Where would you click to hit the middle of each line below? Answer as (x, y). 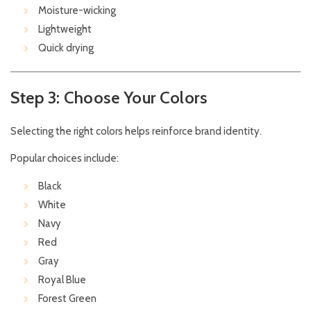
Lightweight (65, 30)
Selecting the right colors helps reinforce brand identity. (136, 132)
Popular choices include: (65, 159)
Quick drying (66, 48)
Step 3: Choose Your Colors (109, 98)
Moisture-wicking (77, 11)
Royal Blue (62, 280)
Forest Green (67, 299)
